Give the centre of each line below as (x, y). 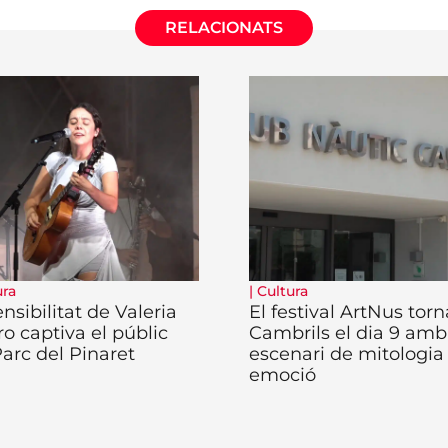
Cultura (282, 291)
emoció (282, 375)
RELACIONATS (224, 28)
